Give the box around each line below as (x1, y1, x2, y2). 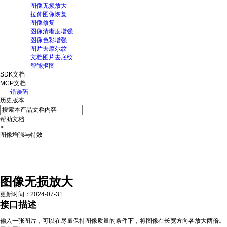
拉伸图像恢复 (30, 11, 67, 18)
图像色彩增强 (30, 36, 67, 44)
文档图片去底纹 (30, 54, 73, 61)
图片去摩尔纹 (30, 45, 67, 52)
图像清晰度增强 (30, 28, 73, 35)
